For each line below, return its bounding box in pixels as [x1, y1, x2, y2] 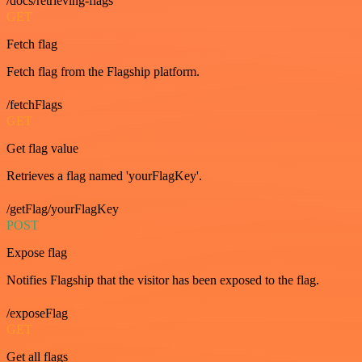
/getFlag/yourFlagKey [6, 202, 119, 216]
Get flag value [6, 141, 78, 155]
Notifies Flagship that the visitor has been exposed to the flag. [6, 273, 319, 287]
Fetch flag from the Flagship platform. [6, 65, 200, 78]
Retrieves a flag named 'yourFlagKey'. [6, 169, 202, 183]
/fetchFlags [6, 98, 62, 112]
